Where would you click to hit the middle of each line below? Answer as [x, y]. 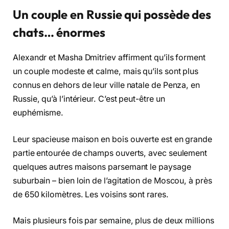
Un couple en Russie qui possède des [112, 15]
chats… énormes [59, 32]
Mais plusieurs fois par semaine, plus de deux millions [113, 221]
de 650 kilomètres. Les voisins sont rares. [91, 194]
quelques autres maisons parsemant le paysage [102, 167]
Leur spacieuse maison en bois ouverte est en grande [112, 139]
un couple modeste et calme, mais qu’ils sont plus [106, 72]
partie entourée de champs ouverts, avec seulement [110, 153]
